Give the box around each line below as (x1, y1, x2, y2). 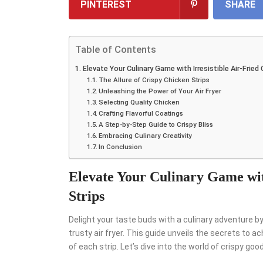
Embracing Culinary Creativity (99, 131, 193, 140)
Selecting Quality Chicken (99, 97, 180, 106)
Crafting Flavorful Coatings (99, 109, 184, 117)
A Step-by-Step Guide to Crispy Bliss (99, 120, 214, 129)
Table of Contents (75, 43, 156, 55)
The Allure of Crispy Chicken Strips (99, 75, 210, 84)
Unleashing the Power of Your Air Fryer (99, 86, 222, 95)
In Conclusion (99, 142, 143, 151)
